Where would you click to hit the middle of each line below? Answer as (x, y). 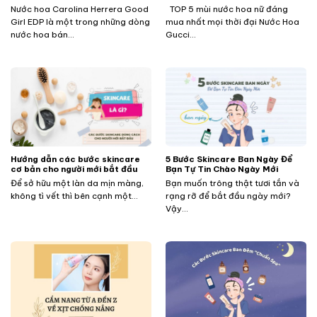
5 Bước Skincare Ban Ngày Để (229, 158)
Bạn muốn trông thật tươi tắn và (232, 183)
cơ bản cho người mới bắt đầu (74, 168)
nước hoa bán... (42, 34)
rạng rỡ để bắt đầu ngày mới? (228, 195)
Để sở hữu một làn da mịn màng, (77, 183)
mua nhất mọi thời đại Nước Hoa (232, 21)
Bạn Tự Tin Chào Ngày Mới (221, 168)
